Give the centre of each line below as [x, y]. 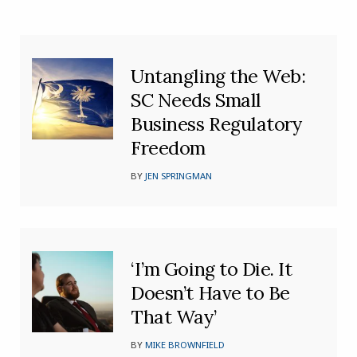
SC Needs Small [196, 100]
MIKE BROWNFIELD [185, 345]
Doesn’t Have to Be [210, 293]
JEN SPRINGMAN [179, 175]
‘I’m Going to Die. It [212, 269]
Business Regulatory [216, 124]
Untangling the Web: [218, 76]
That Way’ [174, 317]
